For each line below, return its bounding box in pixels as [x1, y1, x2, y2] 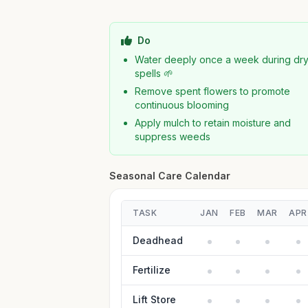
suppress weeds [135, 131, 211, 142]
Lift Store [133, 294, 177, 305]
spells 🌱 [135, 67, 174, 79]
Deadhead [133, 234, 184, 246]
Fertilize [133, 264, 171, 276]
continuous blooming [135, 99, 230, 111]
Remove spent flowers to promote [135, 85, 291, 97]
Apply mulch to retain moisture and [135, 117, 291, 129]
